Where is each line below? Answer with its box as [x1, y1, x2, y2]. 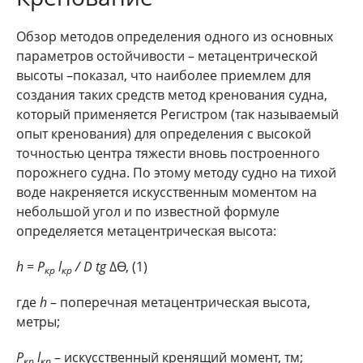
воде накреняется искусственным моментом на [16, 182, 317, 201]
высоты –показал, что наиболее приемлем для [16, 66, 311, 84]
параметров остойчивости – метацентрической [16, 46, 318, 65]
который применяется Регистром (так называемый [16, 105, 339, 123]
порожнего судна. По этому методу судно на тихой [16, 163, 336, 181]
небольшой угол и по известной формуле [16, 202, 280, 220]
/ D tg [72, 257, 109, 275]
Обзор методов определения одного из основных [16, 27, 333, 45]
